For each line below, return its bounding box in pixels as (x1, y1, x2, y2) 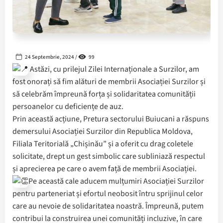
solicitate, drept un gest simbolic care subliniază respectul (12, 151, 205, 162)
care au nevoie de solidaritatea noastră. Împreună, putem (12, 201, 204, 212)
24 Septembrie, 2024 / (24, 53, 78, 61)
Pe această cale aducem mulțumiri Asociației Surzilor (28, 176, 204, 187)
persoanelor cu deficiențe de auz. (12, 101, 123, 112)
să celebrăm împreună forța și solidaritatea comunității (12, 89, 196, 100)
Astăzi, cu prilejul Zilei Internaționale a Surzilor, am (28, 64, 199, 75)
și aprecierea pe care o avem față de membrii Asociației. (12, 163, 197, 175)
